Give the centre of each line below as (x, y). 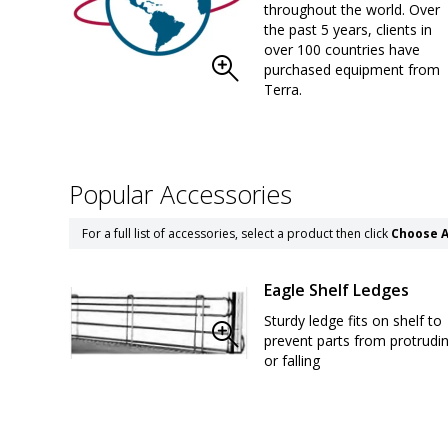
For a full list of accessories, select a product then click (236, 233)
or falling (292, 360)
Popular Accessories (180, 193)
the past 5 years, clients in (348, 29)
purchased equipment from (352, 69)
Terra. (283, 89)
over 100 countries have (342, 49)
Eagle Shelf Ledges (336, 289)
